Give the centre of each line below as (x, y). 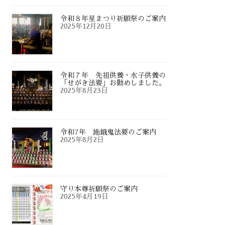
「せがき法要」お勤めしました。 (113, 83)
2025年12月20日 (86, 26)
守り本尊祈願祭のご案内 (99, 189)
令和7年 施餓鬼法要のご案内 (108, 132)
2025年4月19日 (85, 197)
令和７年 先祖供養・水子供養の (113, 76)
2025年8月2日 (82, 140)
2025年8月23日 (84, 91)
